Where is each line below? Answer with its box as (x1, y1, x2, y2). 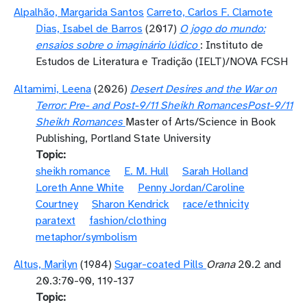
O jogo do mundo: (180, 22, 265, 36)
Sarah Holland (182, 164, 248, 178)
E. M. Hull (124, 164, 169, 178)
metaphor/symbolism (36, 230, 137, 244)
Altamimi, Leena (14, 82, 91, 96)
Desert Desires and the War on (130, 82, 277, 96)
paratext (36, 214, 75, 228)
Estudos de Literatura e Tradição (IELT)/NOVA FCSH (36, 55, 288, 69)
